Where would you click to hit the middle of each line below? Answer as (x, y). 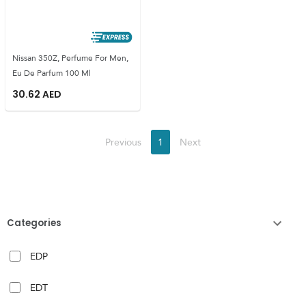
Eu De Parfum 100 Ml (52, 73)
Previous (123, 142)
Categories (34, 223)
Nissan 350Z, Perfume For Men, (70, 58)
